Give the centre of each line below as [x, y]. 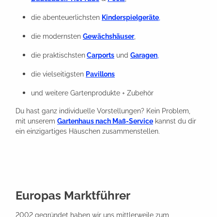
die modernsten [57, 36]
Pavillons [100, 74]
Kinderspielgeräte [130, 17]
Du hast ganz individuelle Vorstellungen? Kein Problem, [103, 111]
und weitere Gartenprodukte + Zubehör [92, 93]
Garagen [144, 55]
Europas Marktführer [73, 195]
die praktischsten [58, 55]
